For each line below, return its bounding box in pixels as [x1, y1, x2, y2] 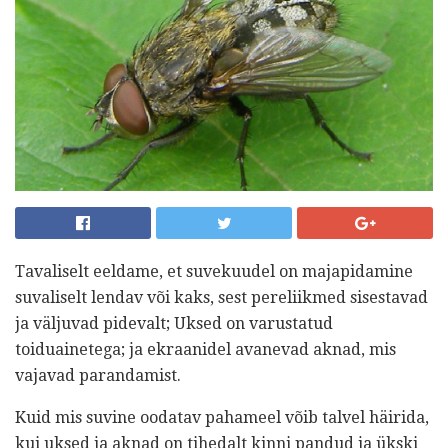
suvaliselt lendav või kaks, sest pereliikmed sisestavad [15, 287, 428, 307]
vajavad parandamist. [15, 365, 181, 385]
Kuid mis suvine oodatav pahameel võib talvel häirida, [15, 407, 429, 427]
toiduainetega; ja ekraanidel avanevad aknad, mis [15, 339, 396, 359]
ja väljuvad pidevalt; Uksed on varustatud [15, 313, 333, 333]
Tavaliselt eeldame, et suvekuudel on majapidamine [15, 261, 413, 281]
